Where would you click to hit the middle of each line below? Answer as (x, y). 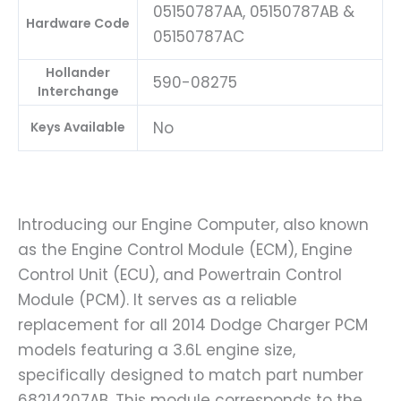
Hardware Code (78, 24)
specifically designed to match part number (191, 375)
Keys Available (78, 128)
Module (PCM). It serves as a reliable (158, 300)
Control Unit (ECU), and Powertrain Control (180, 275)
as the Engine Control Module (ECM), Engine (185, 250)
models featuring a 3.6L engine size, (157, 350)
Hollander (78, 73)
